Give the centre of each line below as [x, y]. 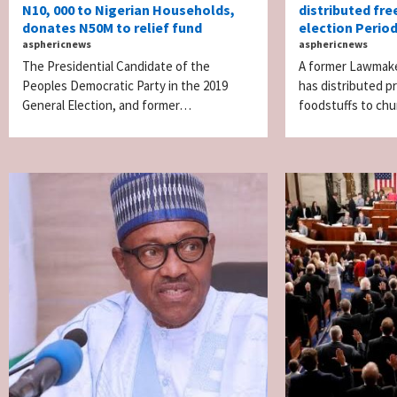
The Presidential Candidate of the [116, 66]
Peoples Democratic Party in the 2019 [125, 85]
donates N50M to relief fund [112, 27]
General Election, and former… [107, 105]
